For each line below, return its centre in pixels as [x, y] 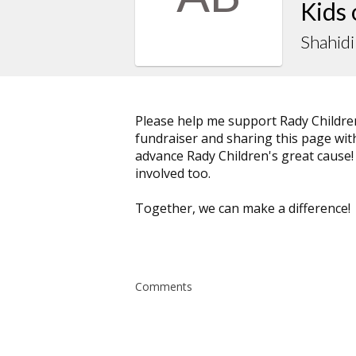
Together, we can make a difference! [243, 209]
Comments [164, 287]
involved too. [173, 174]
